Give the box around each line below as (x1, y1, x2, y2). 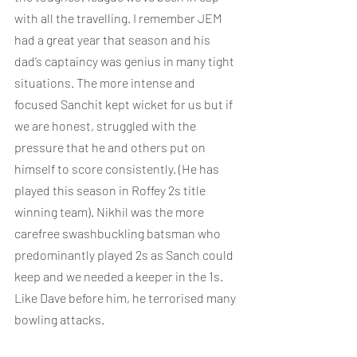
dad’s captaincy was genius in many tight (14, 53, 237, 69)
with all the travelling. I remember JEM (14, 10, 224, 25)
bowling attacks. (14, 312, 104, 327)
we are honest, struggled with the (14, 118, 198, 133)
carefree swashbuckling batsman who (14, 226, 223, 241)
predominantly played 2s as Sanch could (14, 247, 236, 262)
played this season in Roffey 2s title (14, 182, 208, 198)
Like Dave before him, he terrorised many (14, 290, 238, 305)
